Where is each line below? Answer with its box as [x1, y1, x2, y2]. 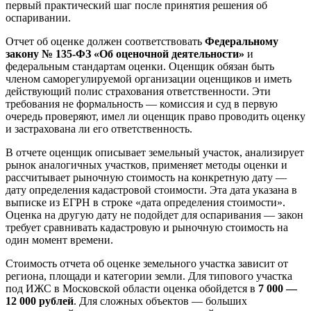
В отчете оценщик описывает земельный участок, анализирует [6, 146, 304, 158]
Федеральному [205, 35, 278, 47]
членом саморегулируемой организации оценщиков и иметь [6, 72, 292, 85]
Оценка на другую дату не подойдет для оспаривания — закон [6, 208, 303, 221]
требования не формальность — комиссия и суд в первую [6, 97, 278, 110]
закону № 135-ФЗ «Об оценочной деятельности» [6, 47, 244, 60]
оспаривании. [6, 11, 71, 24]
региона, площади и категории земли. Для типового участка [6, 269, 292, 282]
